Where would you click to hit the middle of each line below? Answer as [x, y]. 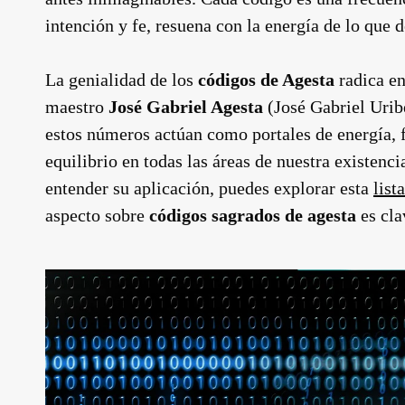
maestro [77, 107]
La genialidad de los [122, 80]
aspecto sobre [97, 215]
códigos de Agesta [266, 80]
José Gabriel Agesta [186, 107]
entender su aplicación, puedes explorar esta [209, 188]
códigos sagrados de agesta [253, 215]
